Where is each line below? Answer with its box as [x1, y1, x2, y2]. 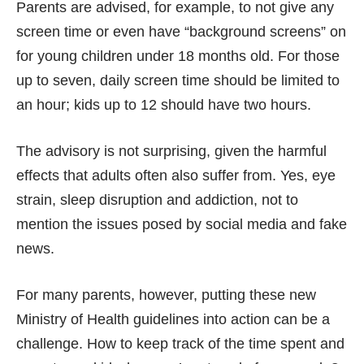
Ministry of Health [16, 310, 133, 327]
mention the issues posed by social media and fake [16, 215, 347, 232]
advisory [45, 142, 100, 159]
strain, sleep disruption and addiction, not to [16, 191, 298, 208]
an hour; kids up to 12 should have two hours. [16, 96, 311, 113]
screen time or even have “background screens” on [16, 23, 346, 40]
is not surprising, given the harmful [100, 142, 327, 159]
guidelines [133, 310, 199, 327]
